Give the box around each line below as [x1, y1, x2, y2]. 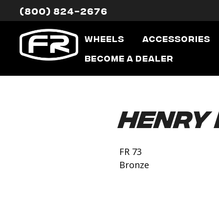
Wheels [84, 34, 124, 43]
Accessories [142, 34, 210, 43]
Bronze [119, 159, 149, 171]
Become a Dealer [84, 53, 174, 63]
